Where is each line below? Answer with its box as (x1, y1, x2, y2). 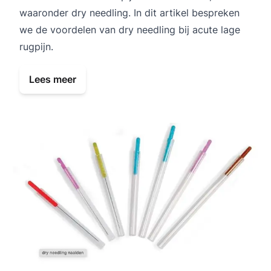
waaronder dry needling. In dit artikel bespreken (19, 7, 240, 19)
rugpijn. (19, 41, 53, 53)
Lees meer (29, 73, 76, 86)
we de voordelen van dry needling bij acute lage (19, 24, 240, 36)
